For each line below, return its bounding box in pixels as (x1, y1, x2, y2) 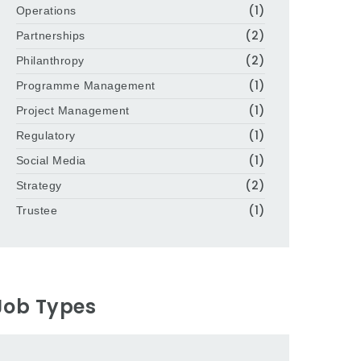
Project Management (15, 104, 130, 117)
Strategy (15, 179, 62, 192)
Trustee (15, 204, 58, 217)
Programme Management (15, 79, 156, 92)
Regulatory (15, 129, 76, 142)
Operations (15, 4, 77, 17)
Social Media (15, 154, 86, 167)
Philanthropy (15, 54, 85, 67)
